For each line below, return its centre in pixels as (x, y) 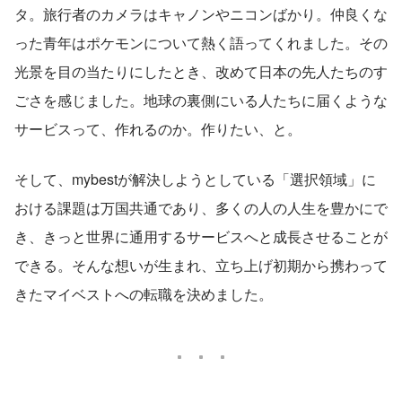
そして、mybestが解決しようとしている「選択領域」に (195, 179)
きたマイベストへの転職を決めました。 (144, 293)
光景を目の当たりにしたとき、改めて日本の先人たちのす (201, 71)
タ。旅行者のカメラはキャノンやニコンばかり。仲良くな (201, 13)
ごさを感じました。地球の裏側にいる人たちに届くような (201, 100)
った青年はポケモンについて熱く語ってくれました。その (201, 42)
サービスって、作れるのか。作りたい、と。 (158, 128)
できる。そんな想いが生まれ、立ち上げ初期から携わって (201, 265)
